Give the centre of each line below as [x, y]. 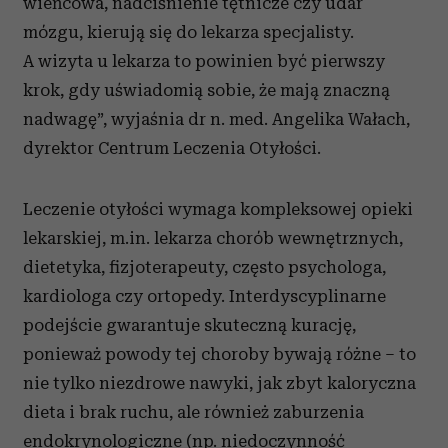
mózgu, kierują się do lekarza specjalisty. [188, 32]
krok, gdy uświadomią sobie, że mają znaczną [206, 90]
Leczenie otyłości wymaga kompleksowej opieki [218, 209]
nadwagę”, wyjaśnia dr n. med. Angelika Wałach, [216, 119]
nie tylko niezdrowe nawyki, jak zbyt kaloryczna [219, 383]
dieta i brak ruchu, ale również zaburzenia [193, 412]
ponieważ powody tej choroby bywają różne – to [219, 354]
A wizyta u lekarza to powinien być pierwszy [204, 61]
